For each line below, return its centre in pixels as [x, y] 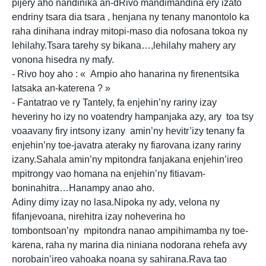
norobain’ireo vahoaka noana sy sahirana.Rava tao [119, 259]
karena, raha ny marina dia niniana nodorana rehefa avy [129, 245]
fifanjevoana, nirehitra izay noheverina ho [99, 216]
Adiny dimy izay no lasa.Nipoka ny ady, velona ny [116, 202]
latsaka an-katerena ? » [61, 88]
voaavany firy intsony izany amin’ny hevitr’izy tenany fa [128, 131]
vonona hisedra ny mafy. [63, 60]
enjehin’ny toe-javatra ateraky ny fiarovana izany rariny [126, 145]
